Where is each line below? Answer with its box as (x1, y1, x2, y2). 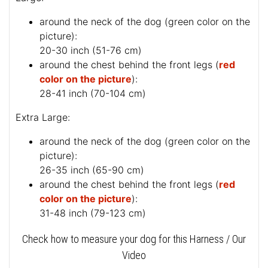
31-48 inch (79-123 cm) (39, 207, 146, 220)
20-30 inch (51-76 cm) (39, 44, 142, 57)
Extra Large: (16, 111, 70, 124)
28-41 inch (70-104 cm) (39, 87, 146, 100)
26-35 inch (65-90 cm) (39, 164, 144, 176)
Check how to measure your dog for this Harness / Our (22, 233, 246, 246)
